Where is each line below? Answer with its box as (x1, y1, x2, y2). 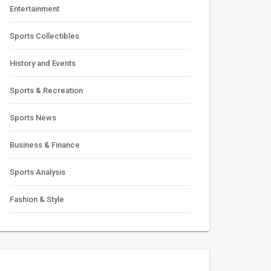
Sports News (10, 113, 56, 122)
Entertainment (10, 4, 59, 13)
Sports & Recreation (10, 86, 83, 95)
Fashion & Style (10, 195, 64, 204)
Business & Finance (10, 140, 80, 149)
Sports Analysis (10, 168, 65, 177)
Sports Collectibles (10, 31, 79, 41)
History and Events (10, 59, 76, 68)
